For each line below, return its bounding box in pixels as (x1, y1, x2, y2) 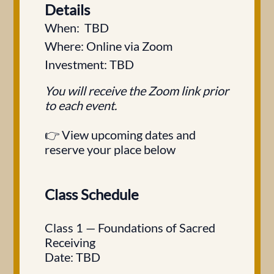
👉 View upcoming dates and (45, 127, 196, 142)
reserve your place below (45, 142, 176, 157)
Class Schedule (45, 185, 139, 203)
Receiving (45, 235, 95, 250)
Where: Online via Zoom (45, 39, 172, 53)
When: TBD (45, 20, 109, 35)
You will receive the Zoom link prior (45, 83, 229, 98)
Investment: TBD (45, 57, 134, 72)
